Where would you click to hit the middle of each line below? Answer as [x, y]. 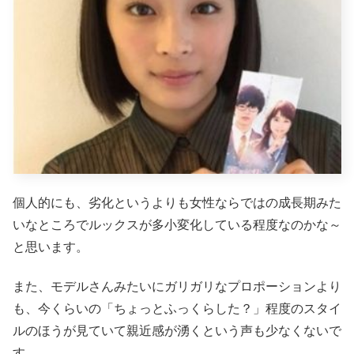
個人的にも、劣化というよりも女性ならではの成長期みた [177, 202]
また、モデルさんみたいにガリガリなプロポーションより [177, 287]
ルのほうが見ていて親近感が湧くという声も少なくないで [177, 331]
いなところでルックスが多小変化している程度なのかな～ [177, 224]
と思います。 [51, 247]
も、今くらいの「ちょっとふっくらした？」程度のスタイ [177, 309]
